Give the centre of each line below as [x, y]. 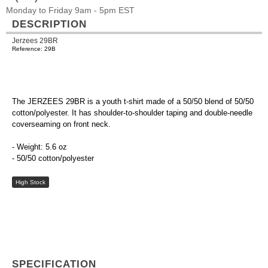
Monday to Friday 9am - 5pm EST [70, 10]
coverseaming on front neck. [61, 124]
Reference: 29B [34, 49]
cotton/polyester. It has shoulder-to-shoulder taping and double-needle [132, 113]
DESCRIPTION [49, 24]
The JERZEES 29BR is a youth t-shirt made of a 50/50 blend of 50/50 [133, 102]
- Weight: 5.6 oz [39, 147]
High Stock [30, 182]
